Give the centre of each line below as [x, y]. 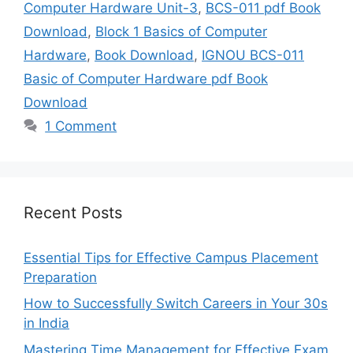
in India [46, 323]
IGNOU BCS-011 [253, 55]
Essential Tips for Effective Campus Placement [171, 257]
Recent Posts [73, 212]
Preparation [60, 277]
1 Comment [81, 126]
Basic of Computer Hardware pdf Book [146, 78]
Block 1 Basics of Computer [181, 31]
